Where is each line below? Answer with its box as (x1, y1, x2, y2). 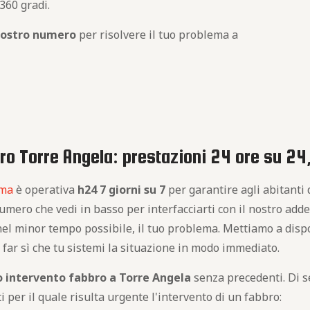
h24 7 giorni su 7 (77, 182, 166, 197)
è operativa (13, 182, 78, 197)
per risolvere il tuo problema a (76, 27, 239, 42)
